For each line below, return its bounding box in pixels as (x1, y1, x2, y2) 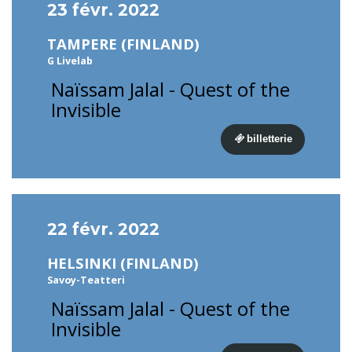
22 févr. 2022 (47, 219, 159, 239)
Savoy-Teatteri (47, 273, 125, 287)
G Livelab (47, 54, 93, 68)
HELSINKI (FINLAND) (47, 253, 199, 273)
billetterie (247, 133, 292, 145)
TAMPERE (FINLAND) (47, 34, 200, 53)
